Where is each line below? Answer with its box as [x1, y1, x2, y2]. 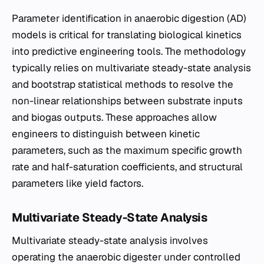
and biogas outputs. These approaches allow [12, 110, 217, 124]
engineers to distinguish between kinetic [12, 127, 200, 140]
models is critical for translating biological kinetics [12, 28, 242, 41]
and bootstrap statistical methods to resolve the [12, 77, 233, 91]
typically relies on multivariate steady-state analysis [12, 61, 251, 74]
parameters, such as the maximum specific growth [12, 143, 242, 157]
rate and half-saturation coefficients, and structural [12, 160, 243, 173]
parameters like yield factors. [12, 176, 143, 190]
